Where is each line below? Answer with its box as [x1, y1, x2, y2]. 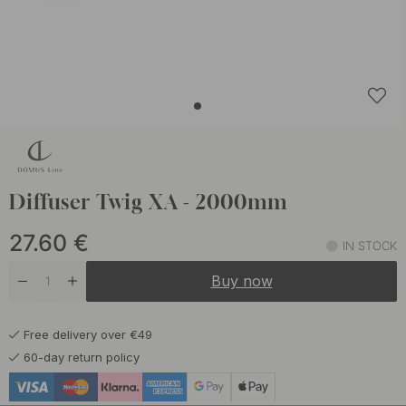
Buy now [210, 272, 273, 291]
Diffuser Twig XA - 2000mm [9, 190, 287, 215]
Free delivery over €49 [24, 327, 152, 343]
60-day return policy [24, 350, 140, 365]
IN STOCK [343, 238, 397, 254]
